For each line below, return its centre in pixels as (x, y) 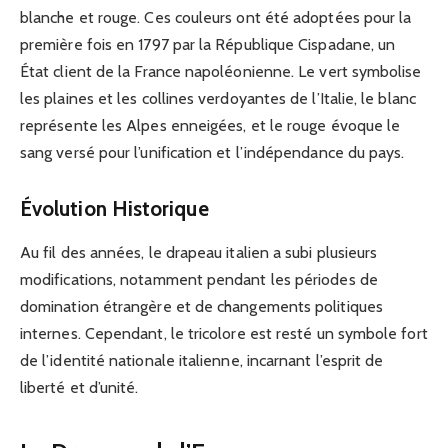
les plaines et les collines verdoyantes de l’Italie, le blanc (218, 99)
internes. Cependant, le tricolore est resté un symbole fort (224, 334)
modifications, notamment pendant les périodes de (199, 280)
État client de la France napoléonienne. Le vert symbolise (221, 72)
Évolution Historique (114, 208)
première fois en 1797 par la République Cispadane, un (208, 45)
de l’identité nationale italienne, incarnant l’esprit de (202, 361)
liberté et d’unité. (79, 388)
